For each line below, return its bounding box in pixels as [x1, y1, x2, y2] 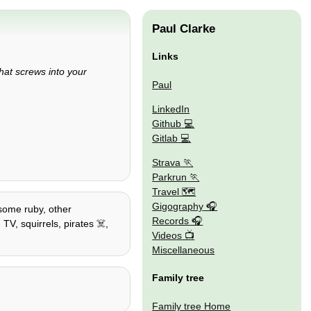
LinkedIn [152, 103, 190, 115]
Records [152, 215, 190, 227]
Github [152, 117, 182, 129]
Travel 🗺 [152, 186, 196, 198]
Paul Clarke [152, 22, 216, 36]
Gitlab [152, 132, 178, 144]
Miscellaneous [152, 244, 215, 256]
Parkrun [152, 171, 187, 183]
